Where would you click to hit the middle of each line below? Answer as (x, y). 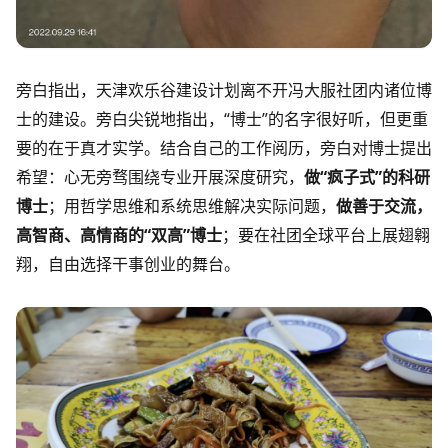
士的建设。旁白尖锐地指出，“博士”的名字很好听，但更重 (222, 118)
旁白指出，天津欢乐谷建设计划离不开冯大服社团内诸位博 (224, 89)
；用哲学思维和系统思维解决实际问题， (192, 205)
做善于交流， (384, 205)
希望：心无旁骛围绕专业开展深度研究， (160, 176)
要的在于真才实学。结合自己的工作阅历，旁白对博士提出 (224, 147)
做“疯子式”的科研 (367, 176)
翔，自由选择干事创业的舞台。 (136, 263)
